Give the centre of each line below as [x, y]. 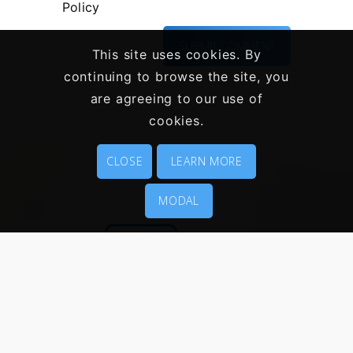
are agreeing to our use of [176, 99]
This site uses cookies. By [176, 55]
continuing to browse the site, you [176, 77]
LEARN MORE [206, 162]
